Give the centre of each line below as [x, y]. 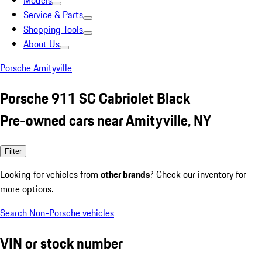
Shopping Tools [53, 29]
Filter [13, 151]
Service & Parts [53, 15]
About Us [42, 44]
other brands [125, 174]
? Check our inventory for [198, 174]
